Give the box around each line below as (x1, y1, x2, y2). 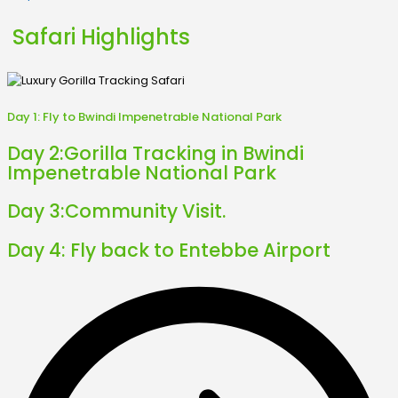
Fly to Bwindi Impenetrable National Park (43, 108, 282, 126)
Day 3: (7, 198, 65, 225)
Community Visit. (65, 198, 226, 225)
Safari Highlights (7, 22, 190, 52)
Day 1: (7, 108, 43, 126)
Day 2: (7, 139, 64, 166)
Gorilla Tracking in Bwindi (64, 139, 304, 166)
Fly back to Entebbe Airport (70, 237, 330, 264)
